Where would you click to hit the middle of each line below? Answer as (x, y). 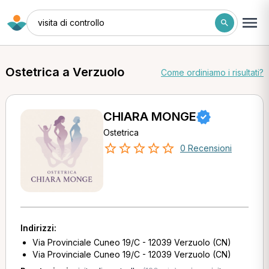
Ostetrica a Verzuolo (65, 72)
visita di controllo (71, 22)
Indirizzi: (38, 228)
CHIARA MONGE (150, 116)
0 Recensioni (206, 148)
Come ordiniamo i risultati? (213, 72)
